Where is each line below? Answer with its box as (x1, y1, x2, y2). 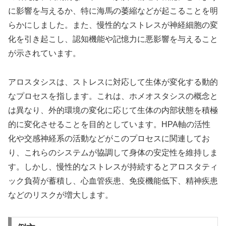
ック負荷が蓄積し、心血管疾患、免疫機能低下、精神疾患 (8, 176, 218, 185)
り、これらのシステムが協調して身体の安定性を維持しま (8, 148, 218, 157)
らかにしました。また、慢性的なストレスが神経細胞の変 (8, 20, 218, 29)
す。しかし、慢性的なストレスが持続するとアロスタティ (8, 162, 218, 171)
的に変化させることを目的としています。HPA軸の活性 (8, 120, 210, 129)
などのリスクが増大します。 (8, 190, 113, 199)
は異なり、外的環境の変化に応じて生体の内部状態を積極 (8, 105, 218, 115)
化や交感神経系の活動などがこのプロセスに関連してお (8, 134, 210, 143)
